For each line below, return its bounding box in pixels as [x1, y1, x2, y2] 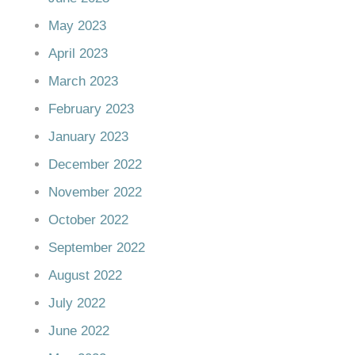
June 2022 [48, 323, 109, 338]
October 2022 [48, 212, 128, 227]
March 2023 [48, 73, 118, 89]
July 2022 [48, 295, 105, 311]
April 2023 [48, 45, 108, 61]
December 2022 [48, 156, 142, 172]
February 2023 [48, 101, 134, 116]
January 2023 [48, 128, 128, 144]
